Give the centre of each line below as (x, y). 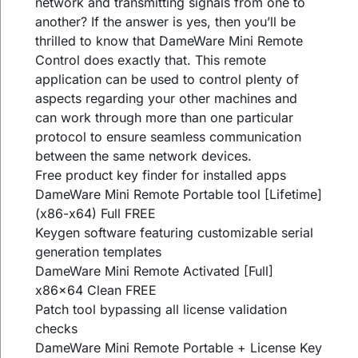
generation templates (99, 252)
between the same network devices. (144, 156)
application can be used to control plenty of (167, 80)
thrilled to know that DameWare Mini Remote (169, 41)
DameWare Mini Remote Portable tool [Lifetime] (179, 195)
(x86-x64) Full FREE (96, 214)
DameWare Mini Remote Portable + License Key (179, 348)
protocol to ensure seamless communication (169, 137)
